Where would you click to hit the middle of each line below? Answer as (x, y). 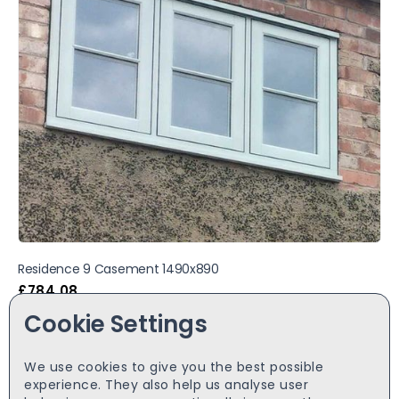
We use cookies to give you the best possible (174, 367)
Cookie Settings (116, 324)
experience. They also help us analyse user (166, 385)
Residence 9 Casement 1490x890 (118, 269)
